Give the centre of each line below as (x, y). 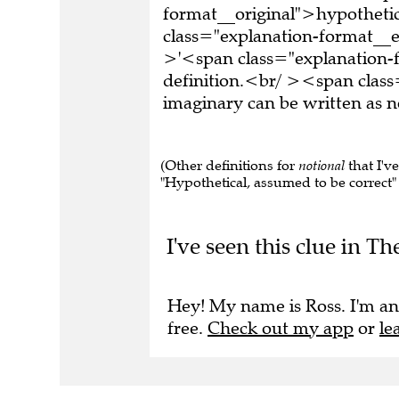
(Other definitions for (229, 165)
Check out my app (281, 328)
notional (322, 165)
